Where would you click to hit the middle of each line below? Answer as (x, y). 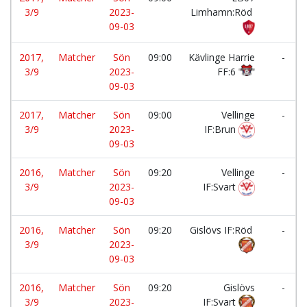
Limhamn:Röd (223, 12)
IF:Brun (221, 129)
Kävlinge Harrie (222, 57)
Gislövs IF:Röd (222, 230)
